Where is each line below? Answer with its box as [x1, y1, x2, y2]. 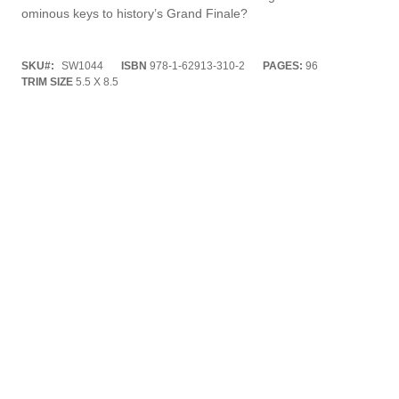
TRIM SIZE [21, 76, 74, 88]
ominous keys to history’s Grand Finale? [21, 6, 248, 20]
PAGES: [263, 60, 304, 72]
